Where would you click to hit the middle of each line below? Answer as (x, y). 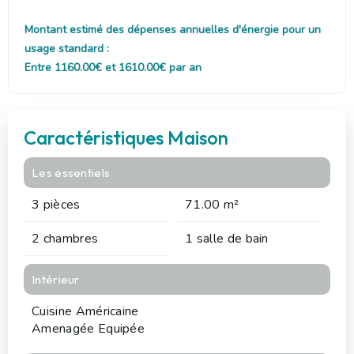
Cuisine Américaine (85, 311)
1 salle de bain (227, 238)
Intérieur (56, 279)
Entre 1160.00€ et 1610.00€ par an (113, 67)
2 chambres (65, 238)
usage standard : (67, 48)
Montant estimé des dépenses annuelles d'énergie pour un (173, 29)
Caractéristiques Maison (126, 137)
